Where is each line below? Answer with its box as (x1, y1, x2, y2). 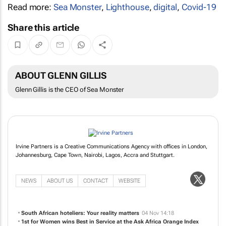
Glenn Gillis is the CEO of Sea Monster (15, 86, 125, 94)
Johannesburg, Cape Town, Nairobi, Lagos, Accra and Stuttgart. (16, 196, 175, 203)
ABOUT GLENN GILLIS (15, 70, 107, 81)
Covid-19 (181, 2, 216, 12)
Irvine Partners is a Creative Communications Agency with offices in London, (16, 188, 207, 195)
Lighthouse (105, 2, 149, 12)
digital (153, 2, 177, 12)
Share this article (8, 22, 80, 33)
